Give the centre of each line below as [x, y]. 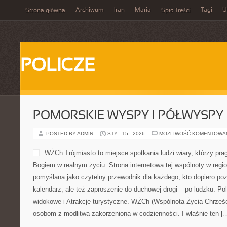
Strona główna [45, 11]
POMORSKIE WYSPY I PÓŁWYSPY [128, 116]
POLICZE [58, 66]
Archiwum [90, 10]
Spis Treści [176, 11]
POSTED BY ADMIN [70, 134]
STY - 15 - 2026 [126, 134]
